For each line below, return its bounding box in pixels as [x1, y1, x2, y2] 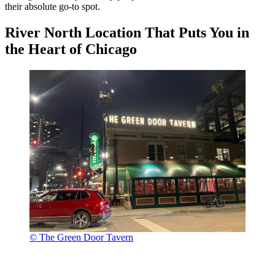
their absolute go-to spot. [5, 1, 100, 12]
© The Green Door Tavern [29, 232, 133, 243]
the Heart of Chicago [5, 41, 137, 58]
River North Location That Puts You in [5, 25, 249, 41]
